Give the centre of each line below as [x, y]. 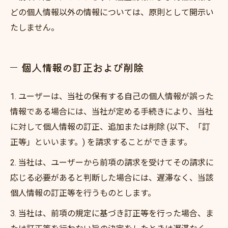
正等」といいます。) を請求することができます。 [101, 142]
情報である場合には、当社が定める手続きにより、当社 [112, 112]
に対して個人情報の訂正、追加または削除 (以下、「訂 [110, 127]
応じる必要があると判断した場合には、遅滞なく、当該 [112, 178]
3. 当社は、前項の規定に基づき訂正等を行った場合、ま [112, 213]
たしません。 [35, 28]
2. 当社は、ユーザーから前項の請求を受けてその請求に [112, 163]
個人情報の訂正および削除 [82, 67]
